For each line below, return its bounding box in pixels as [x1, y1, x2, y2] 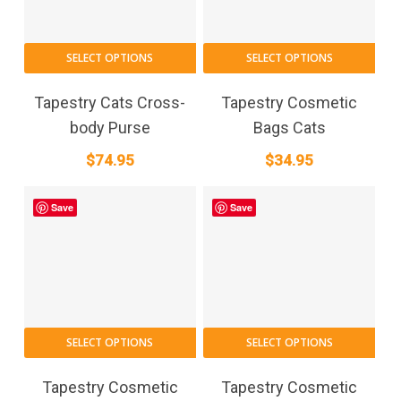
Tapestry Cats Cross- [34, 92, 186, 112]
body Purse [69, 117, 150, 137]
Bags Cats [252, 117, 326, 137]
